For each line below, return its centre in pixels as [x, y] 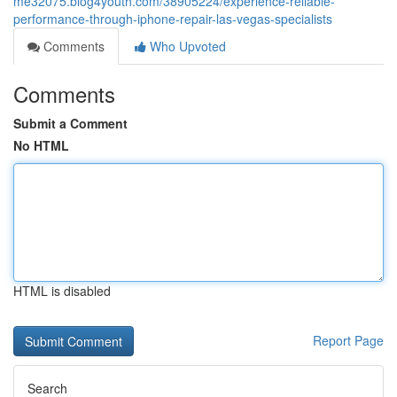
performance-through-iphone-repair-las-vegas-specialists [173, 19]
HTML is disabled [62, 291]
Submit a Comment [70, 123]
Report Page [348, 340]
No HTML [41, 145]
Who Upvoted [186, 46]
